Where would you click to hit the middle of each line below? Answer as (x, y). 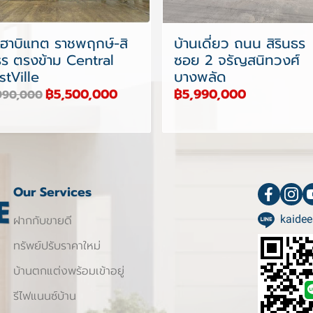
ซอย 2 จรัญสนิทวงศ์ (237, 60)
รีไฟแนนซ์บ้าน (45, 297)
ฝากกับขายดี (43, 221)
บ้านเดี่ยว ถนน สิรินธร (240, 44)
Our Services (52, 192)
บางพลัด (200, 77)
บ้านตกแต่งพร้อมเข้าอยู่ (69, 271)
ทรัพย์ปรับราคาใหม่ (57, 246)
